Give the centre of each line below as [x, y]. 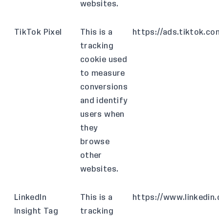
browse [95, 142]
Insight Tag [36, 211]
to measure [103, 73]
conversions [104, 87]
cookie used [104, 60]
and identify [104, 101]
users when [102, 114]
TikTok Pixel [38, 32]
